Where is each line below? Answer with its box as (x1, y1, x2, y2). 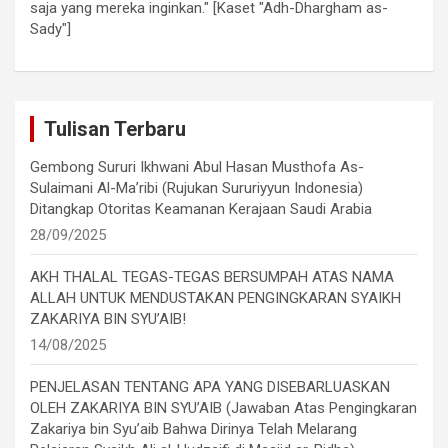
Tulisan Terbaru (44, 117, 186, 142)
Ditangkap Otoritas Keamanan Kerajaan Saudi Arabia (30, 200, 372, 219)
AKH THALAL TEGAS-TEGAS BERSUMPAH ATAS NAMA (30, 268, 394, 287)
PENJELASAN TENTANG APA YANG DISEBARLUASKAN (30, 378, 390, 397)
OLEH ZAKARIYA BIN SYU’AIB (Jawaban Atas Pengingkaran (30, 399, 417, 418)
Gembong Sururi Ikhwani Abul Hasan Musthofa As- (30, 158, 364, 177)
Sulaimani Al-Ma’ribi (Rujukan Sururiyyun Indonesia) (30, 179, 363, 198)
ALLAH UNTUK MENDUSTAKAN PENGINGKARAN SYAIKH (30, 289, 401, 308)
